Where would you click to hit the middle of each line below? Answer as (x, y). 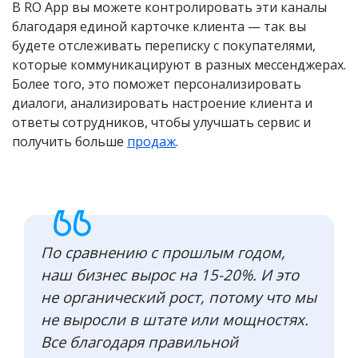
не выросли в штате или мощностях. (175, 320)
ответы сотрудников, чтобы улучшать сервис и (161, 123)
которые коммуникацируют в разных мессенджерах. (179, 65)
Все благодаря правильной (139, 342)
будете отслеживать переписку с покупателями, (164, 46)
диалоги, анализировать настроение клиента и (162, 103)
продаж (151, 142)
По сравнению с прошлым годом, (163, 253)
